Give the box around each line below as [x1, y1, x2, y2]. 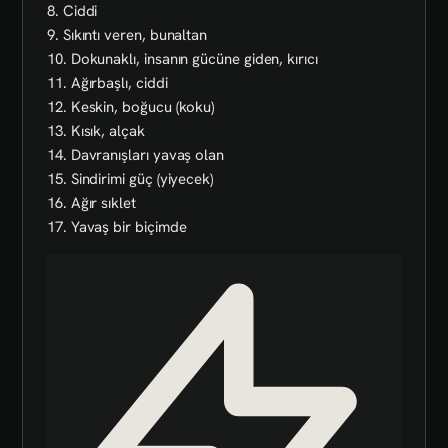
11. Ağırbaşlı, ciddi [47, 72, 168, 93]
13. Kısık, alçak [47, 120, 145, 141]
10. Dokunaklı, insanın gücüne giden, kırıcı [47, 48, 318, 69]
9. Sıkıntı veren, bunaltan [47, 24, 208, 45]
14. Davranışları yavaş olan [47, 144, 224, 165]
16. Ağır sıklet [47, 192, 136, 213]
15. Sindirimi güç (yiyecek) [47, 168, 213, 189]
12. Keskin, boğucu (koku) [47, 96, 215, 117]
